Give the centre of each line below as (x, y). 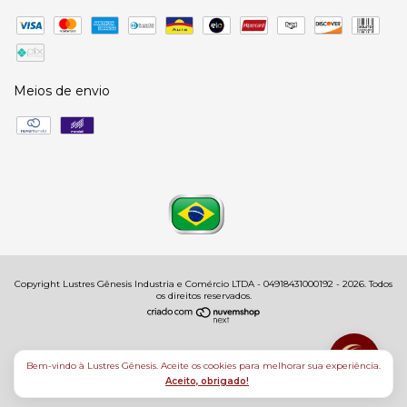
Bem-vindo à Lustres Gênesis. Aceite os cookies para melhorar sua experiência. (203, 366)
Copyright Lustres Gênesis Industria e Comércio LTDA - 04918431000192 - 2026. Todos (203, 283)
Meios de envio (62, 90)
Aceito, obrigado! (207, 381)
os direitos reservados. (203, 295)
